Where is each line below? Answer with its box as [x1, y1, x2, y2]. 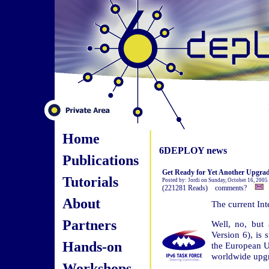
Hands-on [62, 238, 122, 255]
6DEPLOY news [159, 145, 227, 156]
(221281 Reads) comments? [162, 184, 254, 192]
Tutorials [62, 174, 118, 190]
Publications [62, 152, 139, 168]
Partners [62, 217, 116, 233]
